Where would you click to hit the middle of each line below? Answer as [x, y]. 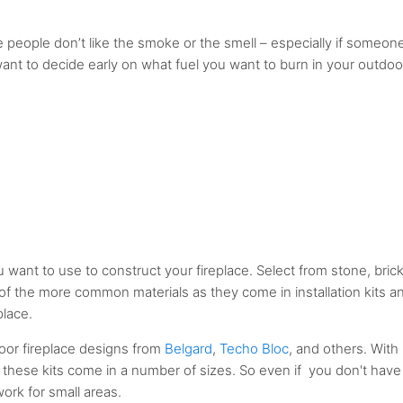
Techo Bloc [255, 349]
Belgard [189, 349]
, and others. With [344, 349]
